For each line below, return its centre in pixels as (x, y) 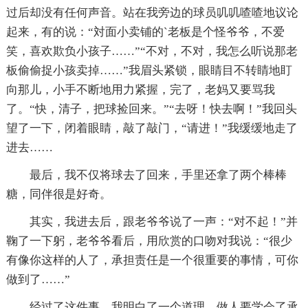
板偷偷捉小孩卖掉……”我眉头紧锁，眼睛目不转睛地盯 (149, 70)
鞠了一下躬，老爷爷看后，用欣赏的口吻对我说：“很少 (149, 241)
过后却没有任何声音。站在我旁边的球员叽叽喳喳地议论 (152, 12)
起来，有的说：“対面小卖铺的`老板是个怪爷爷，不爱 (145, 32)
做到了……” (38, 279)
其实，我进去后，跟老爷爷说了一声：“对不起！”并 (163, 221)
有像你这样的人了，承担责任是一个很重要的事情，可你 (152, 260)
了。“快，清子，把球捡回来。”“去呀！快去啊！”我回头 (151, 109)
